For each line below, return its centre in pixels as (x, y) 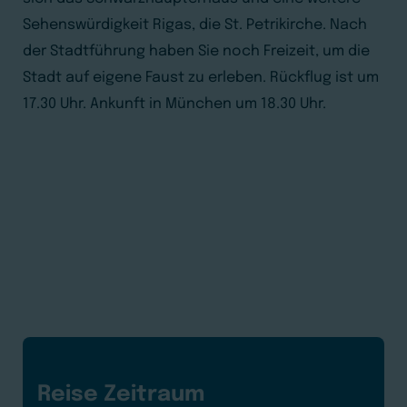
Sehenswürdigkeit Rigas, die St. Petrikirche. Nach (195, 25)
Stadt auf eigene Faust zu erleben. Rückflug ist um (201, 78)
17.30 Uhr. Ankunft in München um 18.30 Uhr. (174, 104)
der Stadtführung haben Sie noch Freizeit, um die (196, 51)
